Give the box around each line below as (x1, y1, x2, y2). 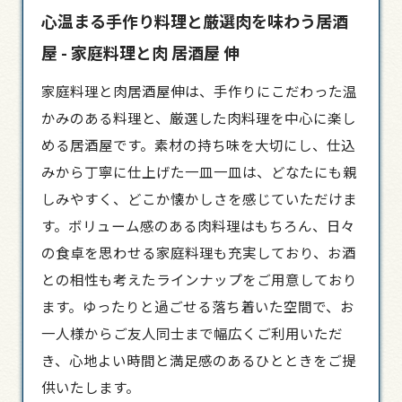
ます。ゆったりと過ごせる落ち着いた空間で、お (41, 295, 354, 316)
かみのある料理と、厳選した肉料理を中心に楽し (41, 107, 356, 127)
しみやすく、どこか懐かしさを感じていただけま (41, 188, 357, 208)
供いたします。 (41, 376, 140, 397)
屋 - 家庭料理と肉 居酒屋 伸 (41, 39, 240, 64)
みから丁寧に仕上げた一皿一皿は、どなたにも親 (41, 161, 357, 181)
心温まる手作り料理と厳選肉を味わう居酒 (41, 8, 348, 32)
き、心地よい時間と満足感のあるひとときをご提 (41, 349, 356, 370)
